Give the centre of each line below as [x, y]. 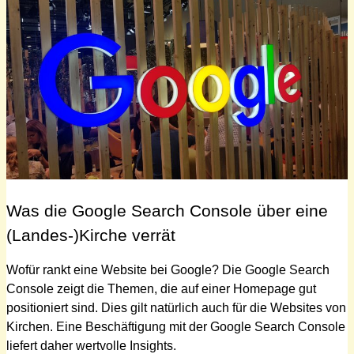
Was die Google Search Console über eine [167, 211]
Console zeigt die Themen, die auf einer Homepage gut [161, 289]
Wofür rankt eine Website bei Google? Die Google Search [168, 270]
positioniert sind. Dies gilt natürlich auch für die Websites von [176, 308]
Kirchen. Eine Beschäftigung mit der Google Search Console [176, 327]
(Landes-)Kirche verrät [91, 235]
